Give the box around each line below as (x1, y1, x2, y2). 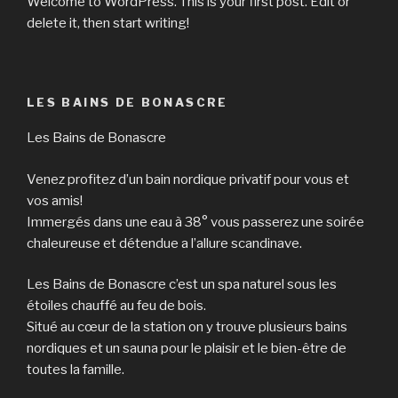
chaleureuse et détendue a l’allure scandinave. (27, 235, 302, 251)
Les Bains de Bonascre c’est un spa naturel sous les (27, 276, 337, 292)
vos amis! (27, 192, 83, 209)
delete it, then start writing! (27, 15, 189, 31)
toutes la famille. (27, 362, 124, 378)
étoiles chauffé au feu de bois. (27, 298, 206, 314)
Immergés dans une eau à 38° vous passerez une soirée (27, 213, 364, 230)
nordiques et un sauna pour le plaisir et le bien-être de (27, 340, 346, 356)
